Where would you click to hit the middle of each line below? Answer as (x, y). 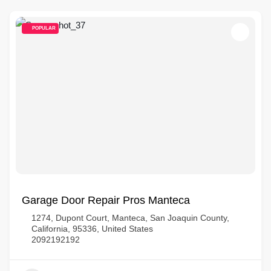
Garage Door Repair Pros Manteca (106, 200)
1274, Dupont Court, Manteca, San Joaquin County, (130, 218)
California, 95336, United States (92, 229)
